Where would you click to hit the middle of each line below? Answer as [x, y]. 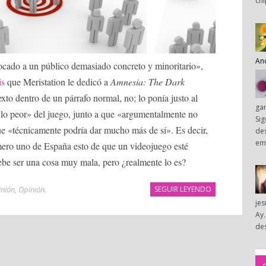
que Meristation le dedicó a [58, 82]
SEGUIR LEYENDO [183, 189]
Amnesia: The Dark [148, 82]
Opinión [31, 190]
